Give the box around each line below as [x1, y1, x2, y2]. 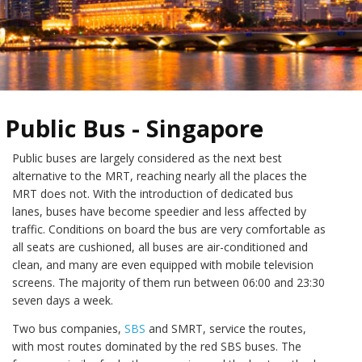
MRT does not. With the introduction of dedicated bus [12, 186, 293, 201]
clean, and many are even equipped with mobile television [12, 257, 314, 272]
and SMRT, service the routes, [145, 320, 306, 336]
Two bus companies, [12, 320, 124, 336]
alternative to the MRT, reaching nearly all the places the [12, 168, 307, 183]
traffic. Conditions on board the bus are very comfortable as [12, 221, 326, 237]
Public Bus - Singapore [5, 112, 263, 144]
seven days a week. [12, 293, 113, 308]
